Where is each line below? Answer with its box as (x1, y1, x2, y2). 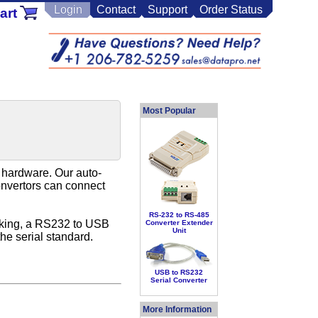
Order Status (199, 4, 263, 16)
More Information (143, 305, 212, 315)
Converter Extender (145, 219, 213, 227)
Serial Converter (150, 276, 207, 285)
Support (148, 4, 187, 16)
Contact (97, 4, 136, 16)
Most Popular (143, 106, 196, 116)
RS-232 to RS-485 (148, 211, 209, 219)
